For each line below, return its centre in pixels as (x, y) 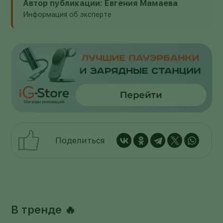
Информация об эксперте (67, 14)
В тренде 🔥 (44, 210)
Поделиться (80, 141)
